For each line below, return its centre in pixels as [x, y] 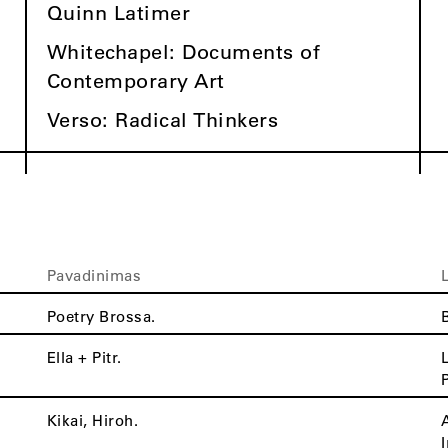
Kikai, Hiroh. [92, 420]
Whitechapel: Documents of [183, 51]
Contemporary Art [135, 80]
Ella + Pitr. [84, 357]
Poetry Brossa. [101, 316]
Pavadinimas [94, 275]
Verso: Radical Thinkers [162, 119]
